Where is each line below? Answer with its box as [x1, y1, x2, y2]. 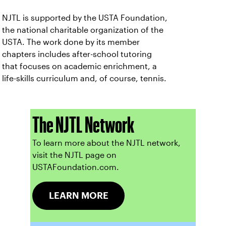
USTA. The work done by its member [2, 38, 140, 46]
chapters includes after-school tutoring [2, 50, 152, 59]
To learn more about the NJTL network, [32, 139, 181, 147]
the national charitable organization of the [2, 26, 163, 34]
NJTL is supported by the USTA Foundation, [2, 14, 167, 22]
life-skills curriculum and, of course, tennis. [2, 74, 166, 83]
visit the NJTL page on [32, 151, 117, 159]
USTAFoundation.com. [32, 163, 121, 172]
